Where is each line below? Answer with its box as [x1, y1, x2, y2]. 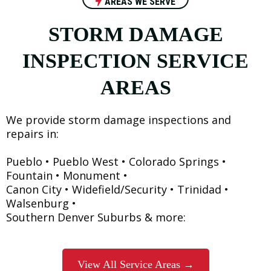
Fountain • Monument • [6, 168, 128, 183]
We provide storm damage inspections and [6, 113, 231, 127]
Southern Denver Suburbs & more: [6, 210, 186, 224]
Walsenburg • [6, 196, 76, 211]
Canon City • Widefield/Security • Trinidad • [6, 182, 229, 197]
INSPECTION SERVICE [22, 50, 249, 72]
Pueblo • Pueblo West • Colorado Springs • [6, 154, 226, 169]
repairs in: [6, 126, 59, 141]
